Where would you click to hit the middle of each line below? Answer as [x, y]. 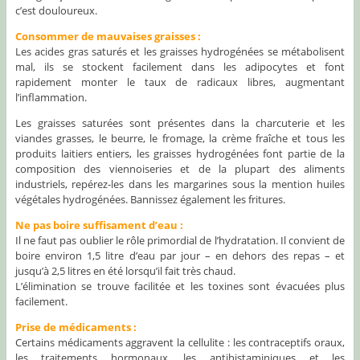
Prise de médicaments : [76, 327]
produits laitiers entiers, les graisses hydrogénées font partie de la [180, 154]
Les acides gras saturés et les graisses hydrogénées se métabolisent [180, 52]
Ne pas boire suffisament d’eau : [99, 225]
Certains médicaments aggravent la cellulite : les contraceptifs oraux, [180, 343]
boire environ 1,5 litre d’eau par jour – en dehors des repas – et [180, 256]
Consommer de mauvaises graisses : [108, 37]
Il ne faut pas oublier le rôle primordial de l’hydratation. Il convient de [180, 241]
